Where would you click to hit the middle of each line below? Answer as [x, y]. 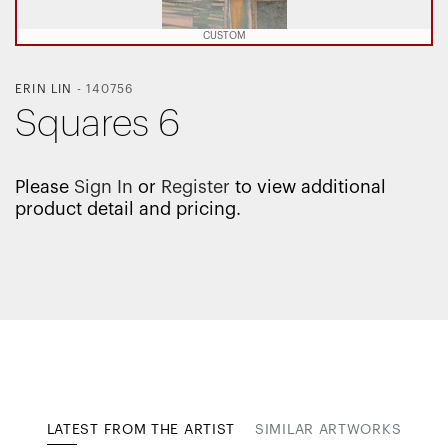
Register [195, 186]
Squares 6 [97, 123]
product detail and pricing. [128, 208]
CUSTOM [224, 35]
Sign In [103, 186]
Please [44, 186]
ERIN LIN [44, 88]
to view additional [308, 186]
